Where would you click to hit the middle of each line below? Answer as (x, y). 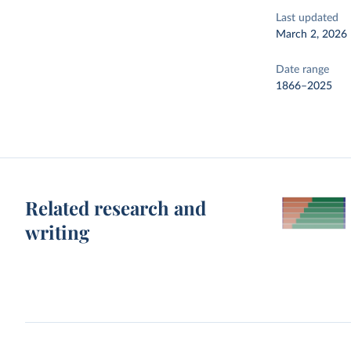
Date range (303, 70)
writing (58, 232)
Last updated (308, 18)
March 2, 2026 (312, 34)
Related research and (116, 208)
